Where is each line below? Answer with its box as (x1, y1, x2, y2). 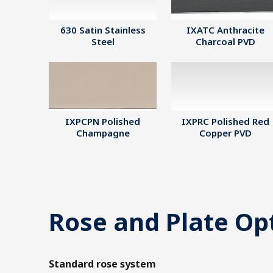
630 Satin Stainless (60, 24, 146, 36)
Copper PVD (199, 127, 252, 139)
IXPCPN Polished (65, 115, 141, 127)
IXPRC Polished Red (181, 115, 269, 127)
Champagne (76, 127, 130, 139)
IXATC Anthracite (186, 24, 264, 36)
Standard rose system (49, 257, 156, 271)
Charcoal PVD (195, 35, 255, 48)
